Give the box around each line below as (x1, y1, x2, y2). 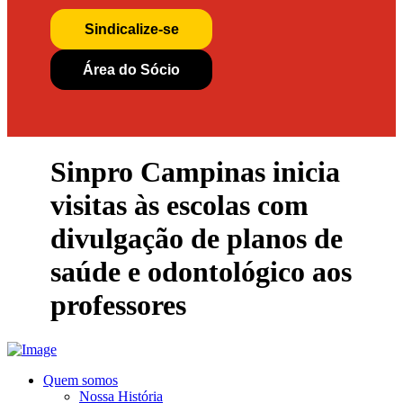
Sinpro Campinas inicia (50, 156, 340, 189)
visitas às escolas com (50, 189, 309, 222)
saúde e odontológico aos (50, 255, 352, 289)
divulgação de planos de (50, 222, 343, 255)
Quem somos (43, 372, 118, 388)
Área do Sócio (83, 61, 180, 77)
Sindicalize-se (84, 21, 179, 37)
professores (50, 289, 186, 322)
